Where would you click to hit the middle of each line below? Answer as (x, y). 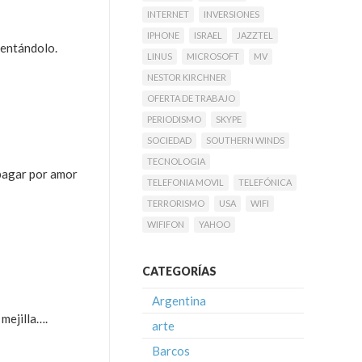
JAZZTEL (255, 35)
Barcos (171, 351)
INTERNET (168, 14)
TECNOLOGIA (176, 161)
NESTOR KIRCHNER (187, 77)
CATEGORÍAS (179, 271)
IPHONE (163, 35)
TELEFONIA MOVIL (185, 182)
